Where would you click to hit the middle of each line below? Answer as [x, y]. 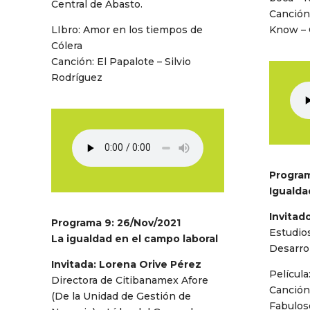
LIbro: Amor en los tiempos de [127, 29]
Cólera [66, 45]
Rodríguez [76, 77]
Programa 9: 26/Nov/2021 [116, 222]
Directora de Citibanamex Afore [129, 280]
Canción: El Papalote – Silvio [121, 61]
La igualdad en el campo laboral [134, 238]
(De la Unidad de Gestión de [121, 296]
